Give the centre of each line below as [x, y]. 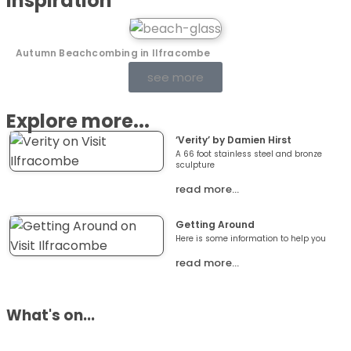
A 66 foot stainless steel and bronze [249, 154]
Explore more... [78, 121]
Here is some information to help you [251, 238]
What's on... [51, 315]
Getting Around [215, 224]
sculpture [195, 165]
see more [175, 77]
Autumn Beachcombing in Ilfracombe [113, 52]
